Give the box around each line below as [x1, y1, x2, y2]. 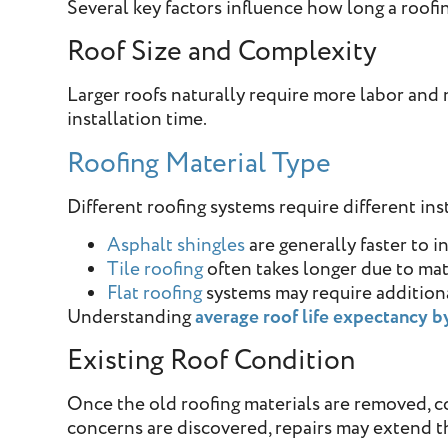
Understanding [67, 303, 192, 331]
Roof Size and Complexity [67, 32, 378, 72]
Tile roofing [107, 255, 204, 283]
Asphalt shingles [107, 231, 246, 259]
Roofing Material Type [67, 143, 332, 183]
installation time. [67, 106, 208, 134]
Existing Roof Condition [67, 341, 356, 381]
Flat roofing [107, 279, 203, 307]
